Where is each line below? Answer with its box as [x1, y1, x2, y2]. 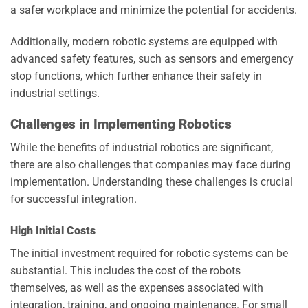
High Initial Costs [10, 224, 96, 238]
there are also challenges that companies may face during [10, 158, 291, 172]
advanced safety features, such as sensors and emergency [10, 52, 294, 66]
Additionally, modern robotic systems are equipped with [10, 35, 278, 49]
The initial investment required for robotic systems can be [10, 247, 288, 261]
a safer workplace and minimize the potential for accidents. [10, 3, 297, 17]
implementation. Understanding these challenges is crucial [10, 175, 293, 189]
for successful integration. [10, 192, 137, 206]
